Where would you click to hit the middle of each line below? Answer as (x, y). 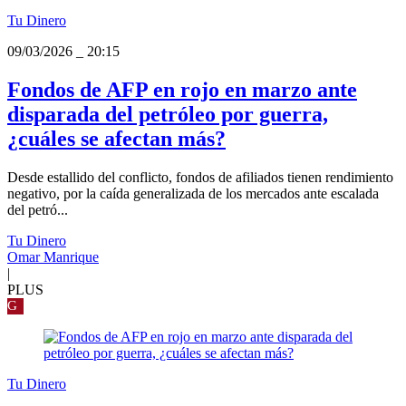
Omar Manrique (53, 256)
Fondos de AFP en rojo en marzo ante (182, 89)
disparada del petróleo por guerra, (168, 114)
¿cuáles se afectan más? (116, 138)
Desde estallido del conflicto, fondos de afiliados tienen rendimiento (200, 177)
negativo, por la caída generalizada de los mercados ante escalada (193, 193)
